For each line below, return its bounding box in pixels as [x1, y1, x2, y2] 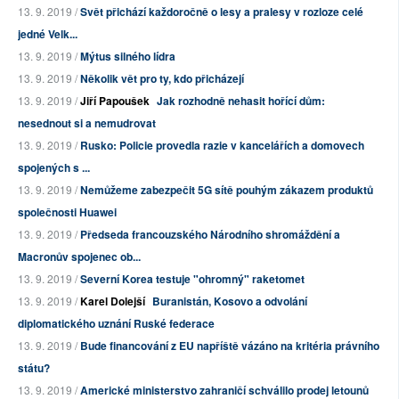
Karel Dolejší [80, 293, 145, 310]
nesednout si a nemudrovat [18, 115, 156, 132]
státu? [18, 360, 50, 377]
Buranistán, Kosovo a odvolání [152, 293, 307, 310]
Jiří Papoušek [80, 93, 150, 110]
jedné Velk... [18, 26, 77, 43]
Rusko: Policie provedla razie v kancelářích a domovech [80, 137, 364, 154]
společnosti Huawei [18, 204, 117, 221]
